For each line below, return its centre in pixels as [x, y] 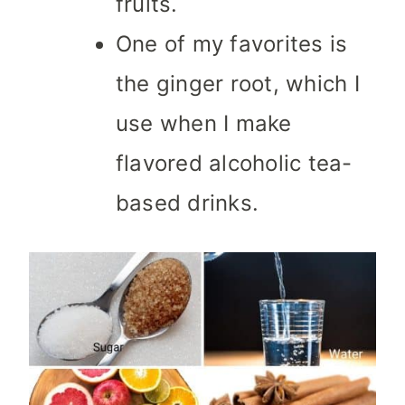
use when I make [204, 124]
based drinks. [188, 203]
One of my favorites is [232, 44]
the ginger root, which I [238, 84]
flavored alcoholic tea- [234, 164]
